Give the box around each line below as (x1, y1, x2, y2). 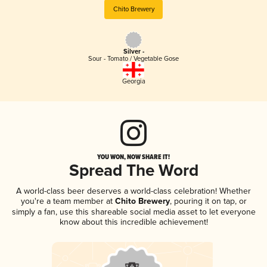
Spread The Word (69, 160, 198, 182)
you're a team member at (20, 195, 113, 206)
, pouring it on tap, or (169, 195, 247, 206)
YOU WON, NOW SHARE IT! (97, 151, 170, 162)
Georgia (122, 77, 145, 85)
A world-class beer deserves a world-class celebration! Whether (16, 185, 251, 196)
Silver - (123, 48, 144, 57)
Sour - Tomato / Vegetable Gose (88, 55, 179, 63)
